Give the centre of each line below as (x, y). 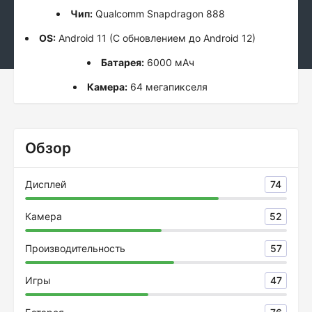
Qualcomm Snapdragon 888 (158, 14)
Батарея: (122, 62)
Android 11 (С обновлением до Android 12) (156, 38)
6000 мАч (169, 62)
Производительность (75, 248)
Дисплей (46, 184)
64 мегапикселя (167, 87)
